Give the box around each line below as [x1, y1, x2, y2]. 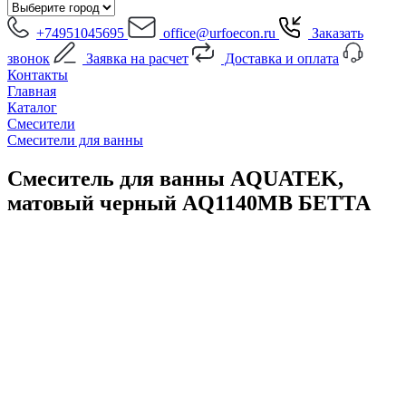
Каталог [7, 100, 57, 115]
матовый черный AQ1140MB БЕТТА [7, 190, 371, 215]
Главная [7, 83, 56, 99]
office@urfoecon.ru [159, 25, 275, 41]
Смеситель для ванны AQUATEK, [7, 166, 343, 190]
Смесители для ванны [7, 132, 143, 148]
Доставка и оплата [221, 51, 339, 66]
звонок [7, 51, 50, 66]
